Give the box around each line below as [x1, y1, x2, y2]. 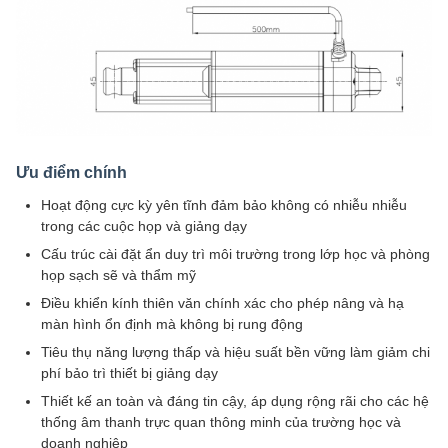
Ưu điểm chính [16, 164, 127, 182]
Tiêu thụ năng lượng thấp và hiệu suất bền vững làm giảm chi [41, 344, 430, 361]
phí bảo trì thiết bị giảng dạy [41, 365, 218, 382]
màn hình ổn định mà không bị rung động [41, 316, 303, 333]
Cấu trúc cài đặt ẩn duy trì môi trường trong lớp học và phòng [41, 246, 430, 263]
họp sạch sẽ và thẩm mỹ [41, 267, 196, 284]
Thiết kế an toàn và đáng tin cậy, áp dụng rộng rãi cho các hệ [41, 393, 429, 410]
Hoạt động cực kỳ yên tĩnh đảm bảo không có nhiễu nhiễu [41, 197, 407, 214]
